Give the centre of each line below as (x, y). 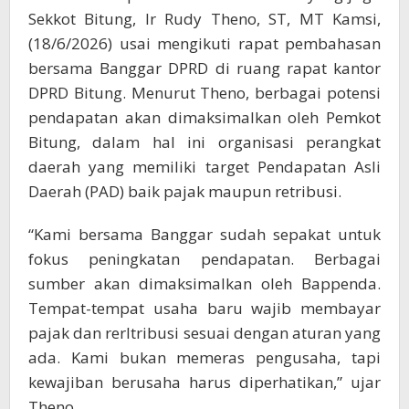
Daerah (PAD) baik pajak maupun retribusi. (185, 191)
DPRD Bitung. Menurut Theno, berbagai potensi (204, 92)
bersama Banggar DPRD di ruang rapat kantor (204, 68)
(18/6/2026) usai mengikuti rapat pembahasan (204, 43)
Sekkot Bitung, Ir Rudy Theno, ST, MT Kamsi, (204, 18)
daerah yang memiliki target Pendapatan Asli (204, 166)
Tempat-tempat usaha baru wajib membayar (204, 308)
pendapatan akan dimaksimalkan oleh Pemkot (204, 117)
